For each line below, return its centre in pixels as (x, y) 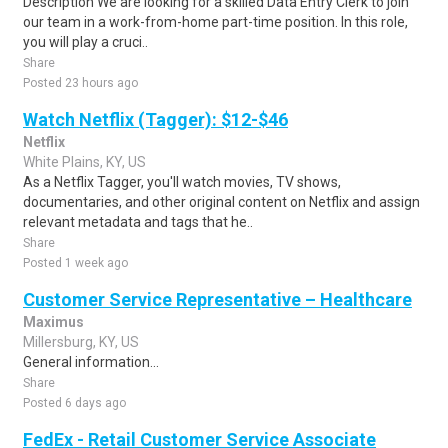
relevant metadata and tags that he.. (138, 222)
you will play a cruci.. (85, 42)
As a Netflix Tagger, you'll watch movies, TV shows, (182, 182)
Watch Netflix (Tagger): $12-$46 (155, 119)
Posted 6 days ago (74, 403)
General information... (91, 362)
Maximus (53, 322)
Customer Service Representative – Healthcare (217, 299)
